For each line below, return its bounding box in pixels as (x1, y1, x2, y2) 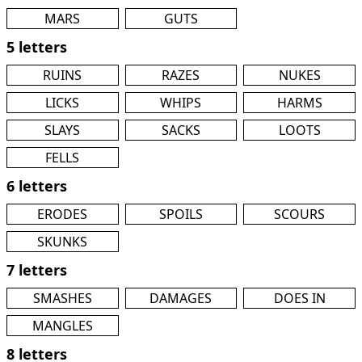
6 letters (6, 176, 67, 196)
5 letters (6, 37, 67, 57)
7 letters (6, 260, 67, 280)
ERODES (37, 205, 88, 223)
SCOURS (274, 205, 326, 223)
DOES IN (273, 289, 326, 307)
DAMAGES (149, 289, 213, 307)
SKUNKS (37, 233, 88, 250)
